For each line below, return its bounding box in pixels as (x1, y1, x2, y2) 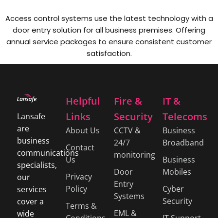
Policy (65, 183, 87, 194)
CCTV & (114, 125, 141, 136)
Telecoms (162, 109, 207, 123)
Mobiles (162, 166, 191, 177)
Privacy (65, 171, 92, 182)
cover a (17, 196, 44, 207)
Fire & (114, 94, 142, 108)
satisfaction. (86, 48, 132, 58)
